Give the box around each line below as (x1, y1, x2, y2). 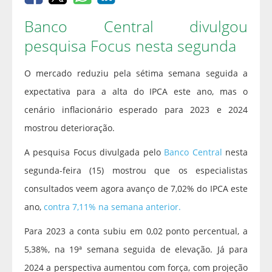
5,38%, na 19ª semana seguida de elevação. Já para (24, 243, 248, 256)
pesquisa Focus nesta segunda (24, 35, 236, 56)
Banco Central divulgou (24, 16, 248, 37)
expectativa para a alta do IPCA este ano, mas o (24, 86, 248, 98)
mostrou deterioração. (24, 122, 115, 134)
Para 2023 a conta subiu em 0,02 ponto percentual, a (24, 225, 248, 237)
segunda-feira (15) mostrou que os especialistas (24, 165, 248, 177)
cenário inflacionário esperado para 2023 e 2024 (24, 104, 248, 116)
